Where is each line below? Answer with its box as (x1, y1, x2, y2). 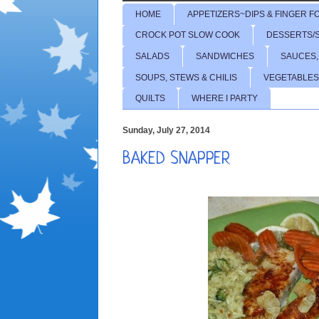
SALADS (135, 51, 169, 61)
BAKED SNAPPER (122, 151, 230, 169)
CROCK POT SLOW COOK (135, 30, 240, 41)
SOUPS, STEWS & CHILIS (135, 72, 237, 83)
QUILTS (135, 93, 165, 104)
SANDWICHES (196, 51, 254, 61)
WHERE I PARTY (192, 93, 258, 104)
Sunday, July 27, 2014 (122, 125, 210, 136)
